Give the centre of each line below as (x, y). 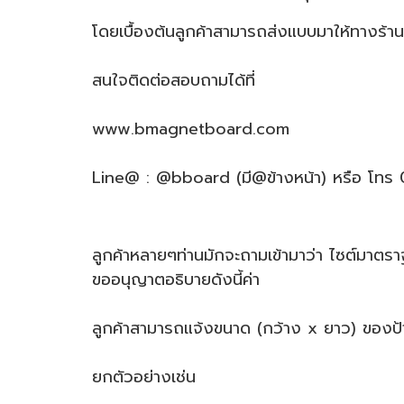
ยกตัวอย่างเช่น (144, 377)
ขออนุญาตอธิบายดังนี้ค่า (176, 280)
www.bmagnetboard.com (191, 129)
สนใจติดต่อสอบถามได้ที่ (174, 80)
